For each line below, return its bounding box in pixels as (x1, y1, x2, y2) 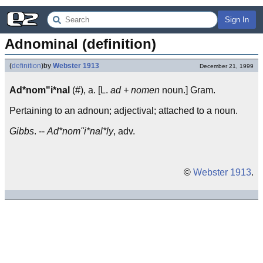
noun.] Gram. (160, 85, 215, 95)
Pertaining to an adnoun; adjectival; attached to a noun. (9, 106, 238, 116)
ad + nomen (110, 85, 160, 95)
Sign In (225, 15, 249, 24)
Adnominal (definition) (5, 36, 156, 52)
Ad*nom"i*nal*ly (47, 126, 113, 136)
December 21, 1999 (200, 63, 254, 69)
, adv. (113, 126, 135, 136)
